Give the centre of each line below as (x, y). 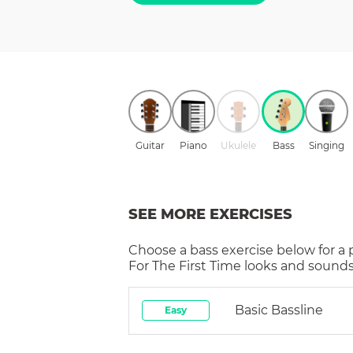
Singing (327, 145)
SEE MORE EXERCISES (210, 214)
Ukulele (238, 145)
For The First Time (185, 266)
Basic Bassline (279, 310)
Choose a (159, 250)
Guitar (150, 145)
